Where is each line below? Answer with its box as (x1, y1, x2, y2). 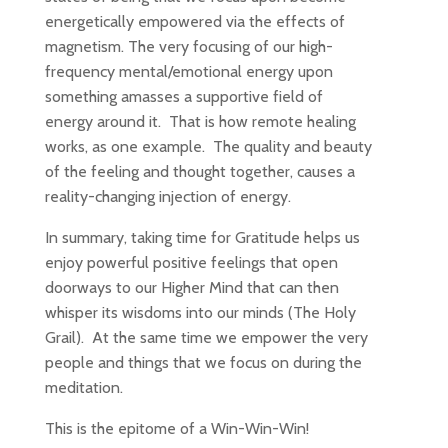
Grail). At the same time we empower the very (44, 328, 368, 347)
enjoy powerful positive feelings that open (44, 253, 338, 272)
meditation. (44, 378, 123, 397)
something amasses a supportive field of (44, 87, 323, 106)
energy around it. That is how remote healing (44, 112, 356, 131)
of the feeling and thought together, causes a (44, 162, 355, 181)
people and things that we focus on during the (44, 353, 362, 372)
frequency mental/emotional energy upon (44, 62, 333, 81)
